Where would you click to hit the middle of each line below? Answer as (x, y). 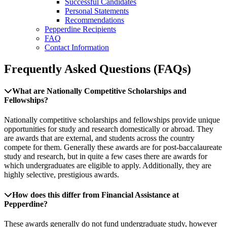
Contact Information (77, 47)
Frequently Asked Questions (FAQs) (98, 69)
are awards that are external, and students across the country (99, 138)
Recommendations (94, 20)
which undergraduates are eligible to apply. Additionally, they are (108, 166)
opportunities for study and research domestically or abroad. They (109, 129)
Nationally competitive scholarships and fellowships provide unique (112, 120)
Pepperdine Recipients (80, 29)
